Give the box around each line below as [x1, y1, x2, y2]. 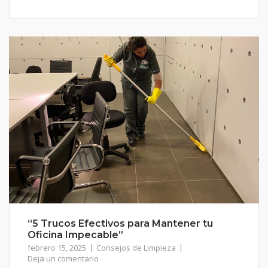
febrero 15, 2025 [28, 242, 86, 254]
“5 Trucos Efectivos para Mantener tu [28, 218, 213, 230]
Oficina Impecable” [28, 229, 123, 241]
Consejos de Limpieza [96, 242, 176, 254]
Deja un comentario [28, 253, 99, 264]
